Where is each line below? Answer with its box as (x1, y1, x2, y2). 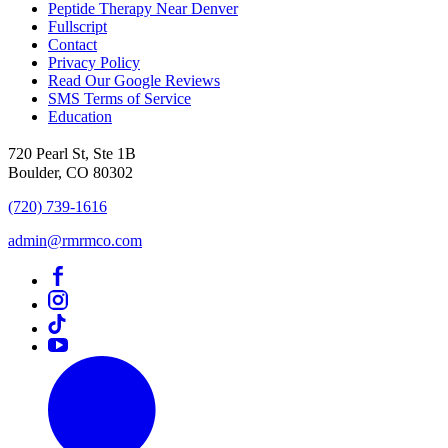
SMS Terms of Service (48, 90, 191, 108)
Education (48, 108, 112, 126)
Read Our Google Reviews (48, 72, 220, 90)
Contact (48, 36, 97, 54)
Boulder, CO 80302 (8, 164, 133, 182)
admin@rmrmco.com (8, 232, 142, 250)
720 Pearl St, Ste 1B (8, 145, 146, 163)
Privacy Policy (48, 54, 140, 72)
